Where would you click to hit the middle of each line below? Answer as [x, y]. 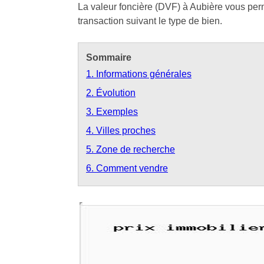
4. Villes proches [121, 130]
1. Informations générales [139, 74]
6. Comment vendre [127, 168]
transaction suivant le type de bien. [150, 21]
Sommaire [109, 57]
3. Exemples [112, 111]
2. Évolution [111, 93]
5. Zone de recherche [131, 149]
